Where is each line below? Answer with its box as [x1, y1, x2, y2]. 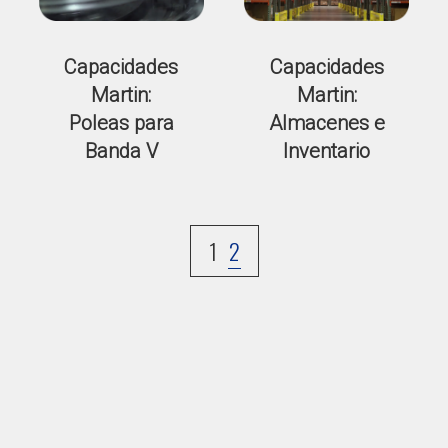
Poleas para [68, 110, 174, 135]
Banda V [84, 138, 158, 163]
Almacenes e [268, 110, 385, 135]
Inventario [283, 138, 371, 163]
